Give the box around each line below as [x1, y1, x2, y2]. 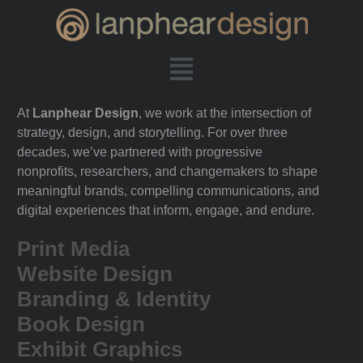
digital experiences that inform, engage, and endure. [17, 203, 314, 218]
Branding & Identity [17, 287, 211, 312]
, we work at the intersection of [139, 106, 311, 121]
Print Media [17, 237, 130, 262]
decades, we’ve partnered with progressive [17, 145, 263, 160]
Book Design [17, 312, 145, 337]
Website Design [17, 262, 173, 287]
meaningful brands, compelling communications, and [17, 184, 319, 199]
